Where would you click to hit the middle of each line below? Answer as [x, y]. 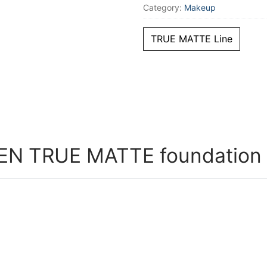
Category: [163, 8]
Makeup [200, 8]
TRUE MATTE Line [191, 39]
